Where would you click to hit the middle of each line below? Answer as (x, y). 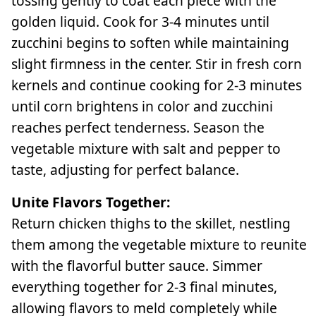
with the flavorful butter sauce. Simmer (137, 265)
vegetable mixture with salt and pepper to (146, 148)
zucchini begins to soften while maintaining (150, 42)
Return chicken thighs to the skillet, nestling (151, 223)
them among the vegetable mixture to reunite (159, 244)
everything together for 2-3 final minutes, (144, 286)
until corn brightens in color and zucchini (142, 106)
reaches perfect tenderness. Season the (138, 127)
